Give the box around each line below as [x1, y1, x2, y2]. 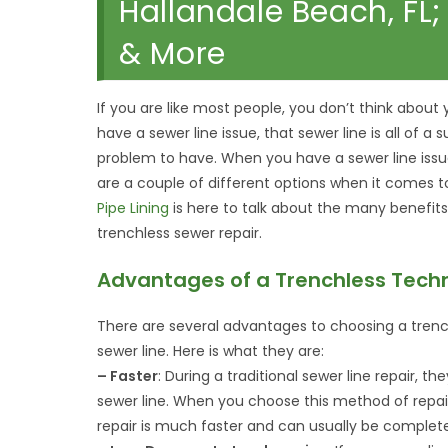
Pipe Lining [97, 198, 170, 218]
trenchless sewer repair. [97, 223, 263, 243]
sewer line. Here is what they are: [97, 341, 325, 361]
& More [119, 33, 226, 75]
